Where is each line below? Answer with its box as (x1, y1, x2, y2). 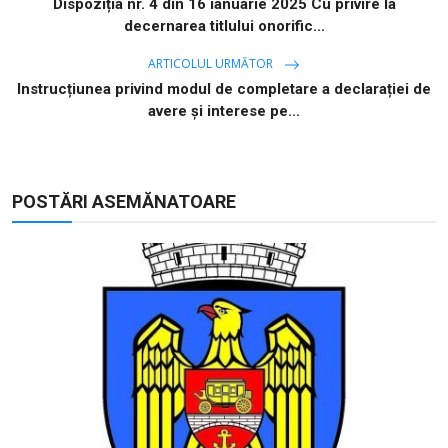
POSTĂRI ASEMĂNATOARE (12, 191, 236, 213)
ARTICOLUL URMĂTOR (148, 55, 276, 73)
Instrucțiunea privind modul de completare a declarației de (17, 80, 431, 99)
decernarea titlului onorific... (123, 17, 325, 36)
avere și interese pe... (148, 102, 300, 121)
